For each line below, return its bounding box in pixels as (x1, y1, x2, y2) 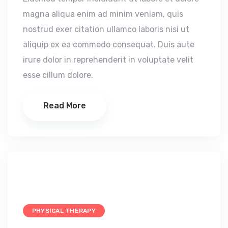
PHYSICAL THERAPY (32, 207, 96, 214)
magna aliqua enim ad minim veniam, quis (23, 9, 183, 19)
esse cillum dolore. (23, 70, 93, 80)
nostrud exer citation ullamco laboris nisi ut (23, 24, 189, 34)
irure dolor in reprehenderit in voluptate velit (23, 54, 193, 65)
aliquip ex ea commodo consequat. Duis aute (23, 39, 194, 49)
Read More (43, 100, 86, 110)
